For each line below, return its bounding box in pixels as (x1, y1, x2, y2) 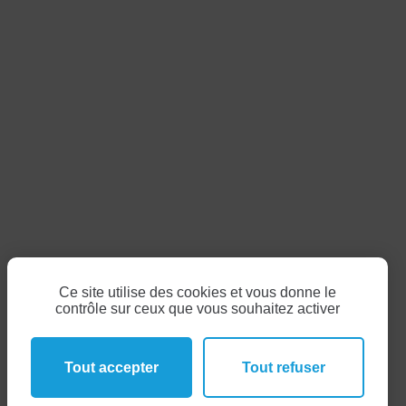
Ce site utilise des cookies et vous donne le (59, 285, 336, 300)
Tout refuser (242, 359, 325, 375)
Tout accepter (64, 359, 159, 375)
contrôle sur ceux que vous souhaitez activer (55, 301, 340, 316)
